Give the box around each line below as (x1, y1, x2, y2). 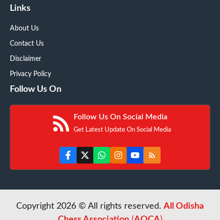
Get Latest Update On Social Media (74, 126, 171, 133)
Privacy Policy (10, 70, 51, 78)
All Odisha (164, 202, 204, 211)
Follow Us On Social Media (74, 112, 167, 121)
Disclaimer (10, 55, 41, 62)
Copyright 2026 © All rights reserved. (16, 202, 164, 211)
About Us (10, 25, 39, 32)
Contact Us (10, 40, 44, 47)
